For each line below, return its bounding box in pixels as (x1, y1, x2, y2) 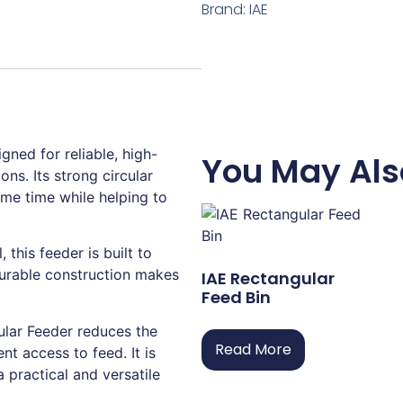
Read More (215, 339, 291, 361)
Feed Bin (201, 286, 271, 309)
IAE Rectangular (201, 267, 335, 291)
